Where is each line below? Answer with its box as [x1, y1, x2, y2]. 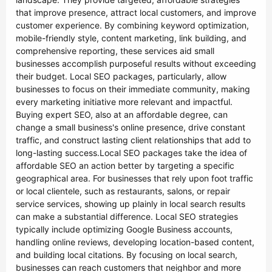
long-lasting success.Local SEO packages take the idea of [16, 148, 247, 158]
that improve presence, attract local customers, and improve [16, 7, 256, 18]
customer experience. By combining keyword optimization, [16, 20, 249, 30]
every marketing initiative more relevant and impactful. [16, 97, 233, 107]
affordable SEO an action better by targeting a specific [16, 160, 234, 171]
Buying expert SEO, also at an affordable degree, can [16, 109, 228, 120]
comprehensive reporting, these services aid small [16, 46, 214, 56]
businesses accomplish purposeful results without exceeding [16, 58, 256, 69]
